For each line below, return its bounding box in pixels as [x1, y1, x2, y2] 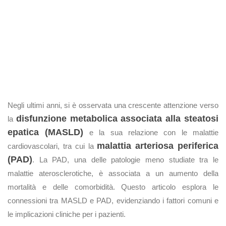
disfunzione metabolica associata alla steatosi [16, 114, 219, 124]
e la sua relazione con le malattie [83, 128, 218, 137]
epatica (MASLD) [8, 127, 84, 137]
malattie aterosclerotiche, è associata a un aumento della [8, 169, 218, 178]
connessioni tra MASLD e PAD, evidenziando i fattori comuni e [8, 196, 218, 205]
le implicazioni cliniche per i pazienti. [8, 210, 126, 218]
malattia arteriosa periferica [97, 141, 219, 151]
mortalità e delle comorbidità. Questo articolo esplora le [8, 183, 218, 191]
